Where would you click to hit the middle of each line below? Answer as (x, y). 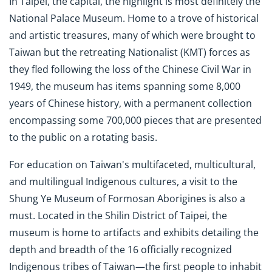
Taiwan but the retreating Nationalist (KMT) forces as (130, 53)
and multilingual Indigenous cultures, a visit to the (123, 181)
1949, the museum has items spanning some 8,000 (125, 87)
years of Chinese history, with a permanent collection (131, 104)
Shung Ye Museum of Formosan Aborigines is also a (127, 198)
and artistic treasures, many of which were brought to (132, 36)
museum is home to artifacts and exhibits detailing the (134, 232)
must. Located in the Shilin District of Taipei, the (118, 215)
